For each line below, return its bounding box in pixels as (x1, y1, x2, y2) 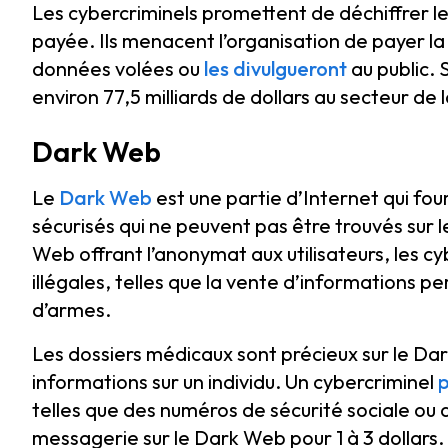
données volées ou (32, 56, 204, 81)
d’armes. (32, 297, 111, 322)
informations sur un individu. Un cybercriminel (32, 369, 438, 394)
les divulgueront (204, 56, 347, 81)
